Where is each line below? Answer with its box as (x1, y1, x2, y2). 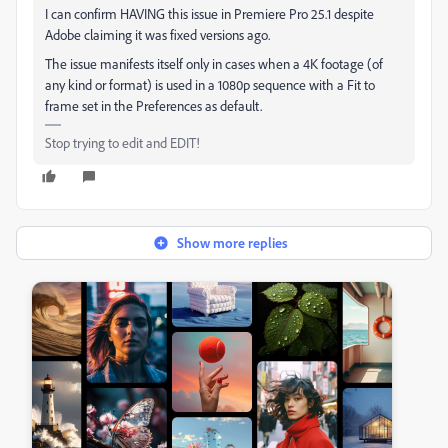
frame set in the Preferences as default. (45, 96, 262, 114)
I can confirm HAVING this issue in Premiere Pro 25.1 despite (45, 4, 374, 22)
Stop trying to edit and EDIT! (45, 133, 200, 151)
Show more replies (176, 233, 288, 251)
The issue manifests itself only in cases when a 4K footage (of (45, 54, 383, 72)
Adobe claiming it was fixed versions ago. (45, 25, 270, 43)
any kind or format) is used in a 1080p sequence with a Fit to (45, 75, 375, 93)
